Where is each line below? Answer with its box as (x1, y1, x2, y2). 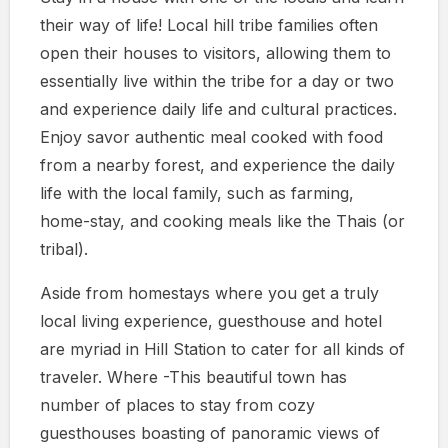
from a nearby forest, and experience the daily (40, 154, 395, 175)
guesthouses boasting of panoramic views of (40, 422, 380, 443)
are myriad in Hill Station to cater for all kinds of (40, 338, 405, 359)
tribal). (40, 238, 88, 259)
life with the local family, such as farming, (40, 182, 354, 203)
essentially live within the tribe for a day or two (40, 70, 394, 91)
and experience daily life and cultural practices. (40, 98, 397, 119)
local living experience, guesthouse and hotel (40, 310, 382, 331)
